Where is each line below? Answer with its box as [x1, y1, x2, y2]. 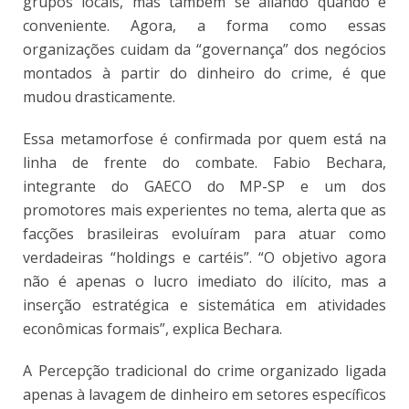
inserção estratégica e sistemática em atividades [23, 294, 386, 315]
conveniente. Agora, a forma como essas [23, 15, 386, 36]
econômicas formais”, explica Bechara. [23, 318, 282, 339]
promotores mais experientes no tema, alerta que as [23, 199, 386, 220]
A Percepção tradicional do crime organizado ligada [23, 360, 386, 381]
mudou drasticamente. [23, 86, 175, 107]
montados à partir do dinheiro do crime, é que [23, 62, 386, 83]
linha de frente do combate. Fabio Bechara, [23, 152, 386, 173]
